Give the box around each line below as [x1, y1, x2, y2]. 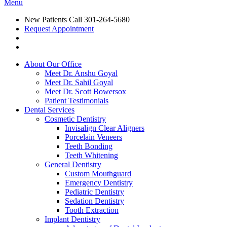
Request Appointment [24, 24, 94, 33]
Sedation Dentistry [65, 197, 124, 205]
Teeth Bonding [65, 142, 112, 150]
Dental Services [24, 105, 74, 114]
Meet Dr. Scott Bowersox [45, 87, 126, 96]
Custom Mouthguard [65, 169, 131, 178]
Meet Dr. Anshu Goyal [45, 69, 118, 78]
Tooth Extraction [65, 206, 119, 214]
